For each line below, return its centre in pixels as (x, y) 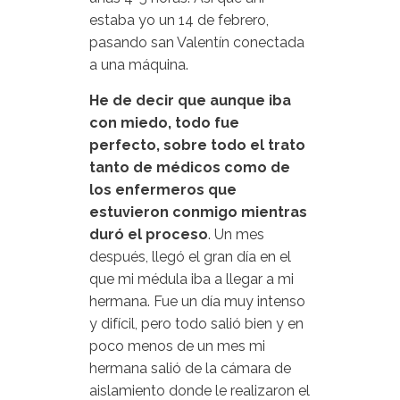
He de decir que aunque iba (190, 100)
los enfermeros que (163, 190)
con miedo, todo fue (164, 123)
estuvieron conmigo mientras (198, 212)
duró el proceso (149, 234)
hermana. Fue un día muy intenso (197, 301)
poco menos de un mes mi (177, 346)
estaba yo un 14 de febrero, (179, 20)
